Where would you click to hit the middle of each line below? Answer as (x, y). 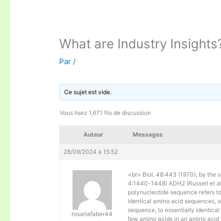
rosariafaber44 (92, 214)
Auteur (93, 135)
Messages (148, 135)
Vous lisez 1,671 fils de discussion (106, 113)
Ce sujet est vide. (88, 92)
